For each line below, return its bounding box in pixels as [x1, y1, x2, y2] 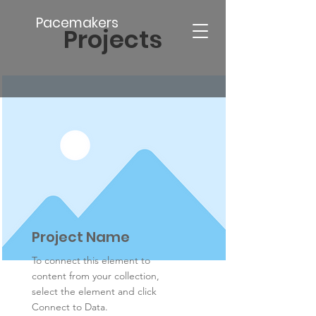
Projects [63, 23, 162, 56]
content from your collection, [32, 269, 159, 282]
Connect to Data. [32, 300, 108, 313]
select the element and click [32, 285, 157, 298]
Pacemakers [36, 13, 119, 32]
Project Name [32, 227, 130, 247]
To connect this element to [32, 254, 150, 267]
